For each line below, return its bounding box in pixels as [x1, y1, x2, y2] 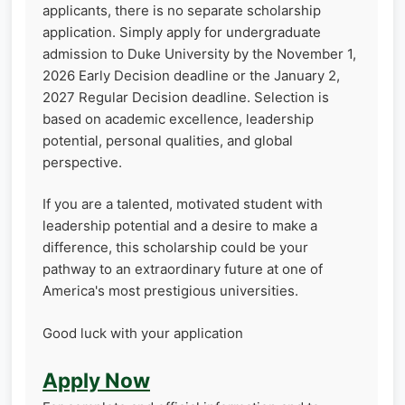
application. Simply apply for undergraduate [42, 23, 321, 41]
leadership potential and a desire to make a [42, 217, 317, 234]
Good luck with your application [42, 324, 243, 342]
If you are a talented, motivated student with [42, 195, 323, 212]
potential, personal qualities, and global [42, 131, 293, 149]
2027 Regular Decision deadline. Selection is [42, 88, 329, 106]
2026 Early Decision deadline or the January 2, [42, 66, 340, 84]
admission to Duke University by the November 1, [42, 44, 356, 62]
